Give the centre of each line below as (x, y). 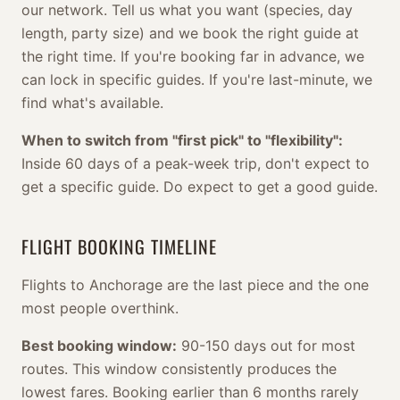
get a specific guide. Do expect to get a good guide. (200, 187)
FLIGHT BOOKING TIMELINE (119, 246)
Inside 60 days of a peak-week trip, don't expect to (196, 163)
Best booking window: (99, 346)
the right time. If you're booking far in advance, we (193, 56)
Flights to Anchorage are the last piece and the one (195, 285)
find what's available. (92, 103)
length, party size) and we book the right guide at (190, 33)
